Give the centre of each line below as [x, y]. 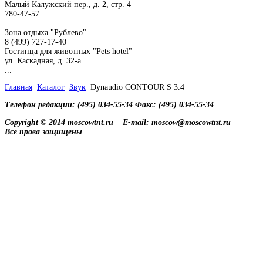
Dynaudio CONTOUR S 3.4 [137, 87]
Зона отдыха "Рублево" [45, 32]
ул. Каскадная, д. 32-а [43, 60]
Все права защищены [43, 131]
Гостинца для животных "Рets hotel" [68, 51]
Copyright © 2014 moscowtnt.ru [59, 122]
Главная [18, 87]
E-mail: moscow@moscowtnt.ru [177, 122]
